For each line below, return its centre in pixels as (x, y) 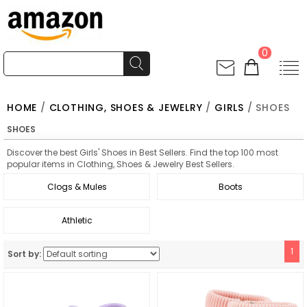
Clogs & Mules (77, 187)
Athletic (77, 220)
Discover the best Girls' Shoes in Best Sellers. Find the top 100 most (143, 152)
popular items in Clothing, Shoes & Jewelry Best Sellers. (121, 164)
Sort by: (24, 254)
